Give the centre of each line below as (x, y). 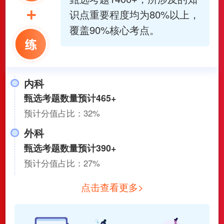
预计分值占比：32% (62, 113)
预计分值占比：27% (62, 163)
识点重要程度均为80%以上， (134, 14)
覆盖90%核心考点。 (114, 29)
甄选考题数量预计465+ (70, 98)
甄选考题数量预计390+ (70, 148)
